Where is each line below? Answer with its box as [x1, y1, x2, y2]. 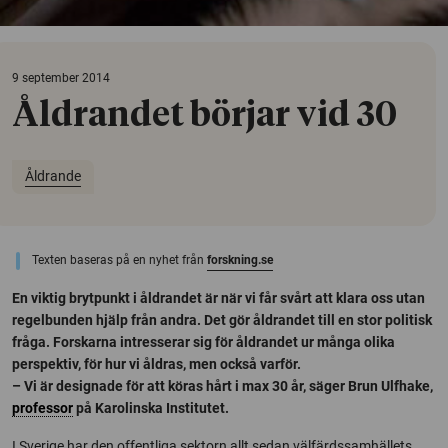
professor [12, 399, 73, 416]
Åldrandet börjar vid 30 [12, 98, 397, 133]
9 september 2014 [12, 70, 110, 85]
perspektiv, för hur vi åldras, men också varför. [12, 355, 301, 372]
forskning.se [207, 252, 273, 267]
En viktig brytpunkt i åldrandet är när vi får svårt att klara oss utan [12, 289, 425, 306]
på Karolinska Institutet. [73, 399, 229, 416]
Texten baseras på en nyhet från [32, 252, 207, 267]
